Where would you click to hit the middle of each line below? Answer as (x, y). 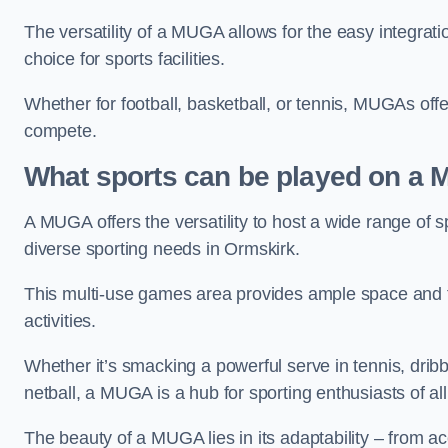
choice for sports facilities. (127, 59)
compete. (60, 131)
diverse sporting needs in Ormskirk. (162, 249)
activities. (62, 321)
